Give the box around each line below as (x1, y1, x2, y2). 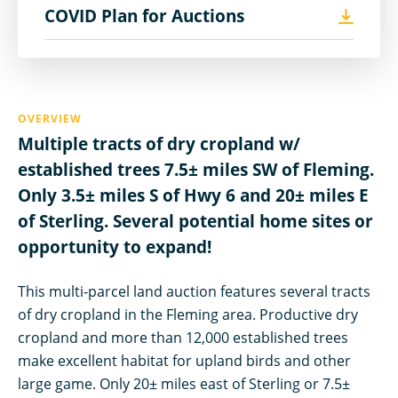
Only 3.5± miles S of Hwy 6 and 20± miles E (18, 184, 369, 207)
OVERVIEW (18, 111, 82, 126)
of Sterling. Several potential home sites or (18, 210, 373, 233)
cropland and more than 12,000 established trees (18, 328, 348, 347)
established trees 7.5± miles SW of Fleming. (18, 158, 374, 181)
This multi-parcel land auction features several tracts (18, 282, 370, 301)
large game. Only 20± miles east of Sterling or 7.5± (18, 374, 350, 394)
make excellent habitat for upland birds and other (18, 351, 351, 370)
